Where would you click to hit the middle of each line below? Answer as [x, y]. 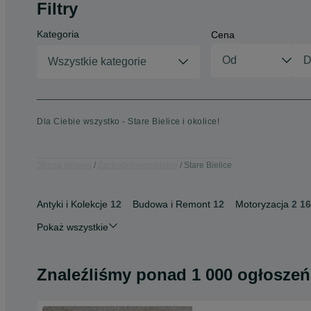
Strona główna [64, 165]
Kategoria [58, 34]
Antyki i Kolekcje [72, 204]
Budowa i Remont [171, 204]
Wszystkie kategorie [97, 61]
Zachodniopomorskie [138, 165]
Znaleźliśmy [86, 275]
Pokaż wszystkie [73, 227]
